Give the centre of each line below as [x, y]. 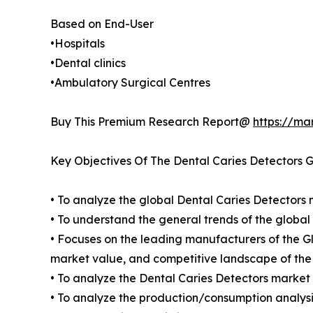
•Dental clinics [88, 63]
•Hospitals [78, 44]
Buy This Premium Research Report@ [152, 122]
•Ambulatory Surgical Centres [130, 83]
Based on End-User [102, 24]
